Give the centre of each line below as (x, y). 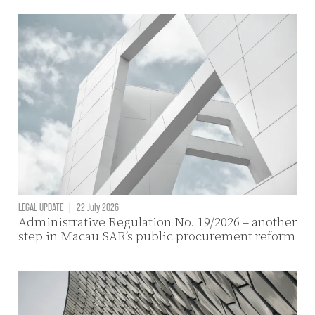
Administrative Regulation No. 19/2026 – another (157, 221)
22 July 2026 (96, 206)
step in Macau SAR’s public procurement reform (156, 236)
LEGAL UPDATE (40, 206)
